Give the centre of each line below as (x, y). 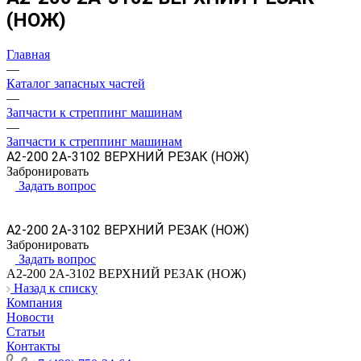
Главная (28, 54)
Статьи (26, 331)
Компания (34, 302)
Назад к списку (56, 288)
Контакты (33, 346)
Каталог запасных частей (76, 83)
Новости (30, 317)
